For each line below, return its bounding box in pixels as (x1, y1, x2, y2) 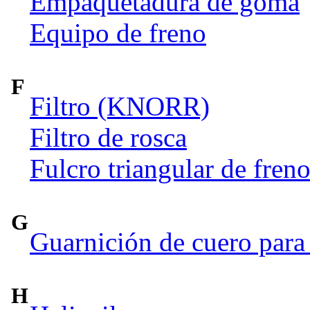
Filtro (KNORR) (30, 91, 210, 121)
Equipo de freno (30, 17, 206, 48)
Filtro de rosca (30, 122, 187, 152)
